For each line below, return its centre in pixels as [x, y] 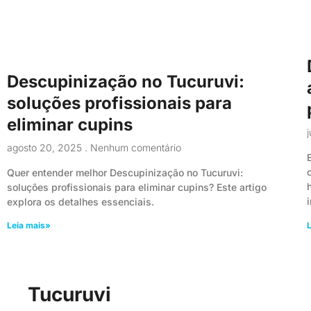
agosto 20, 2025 [46, 147]
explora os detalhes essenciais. [81, 201]
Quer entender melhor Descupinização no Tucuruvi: [125, 172]
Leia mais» [29, 225]
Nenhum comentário [134, 147]
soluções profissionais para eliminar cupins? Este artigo [137, 187]
